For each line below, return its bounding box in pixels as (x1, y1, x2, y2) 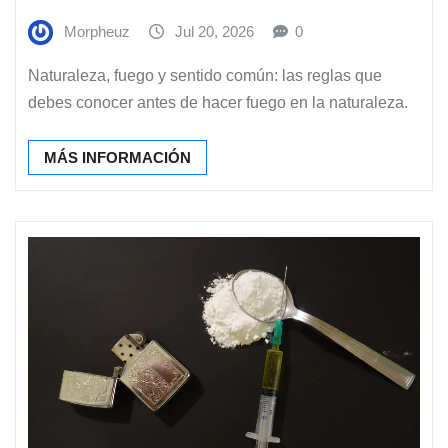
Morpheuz (64, 23, 130, 41)
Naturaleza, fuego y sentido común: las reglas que (28, 67, 382, 84)
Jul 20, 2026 (175, 23, 254, 41)
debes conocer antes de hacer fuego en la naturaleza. (28, 94, 408, 111)
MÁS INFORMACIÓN (44, 149, 191, 166)
